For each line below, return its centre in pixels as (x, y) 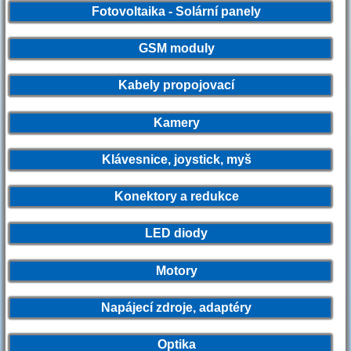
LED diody (170, 233)
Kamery (170, 122)
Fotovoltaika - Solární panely (170, 11)
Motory (170, 270)
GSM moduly (170, 49)
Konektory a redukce (170, 197)
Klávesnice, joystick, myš (170, 159)
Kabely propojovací (170, 85)
